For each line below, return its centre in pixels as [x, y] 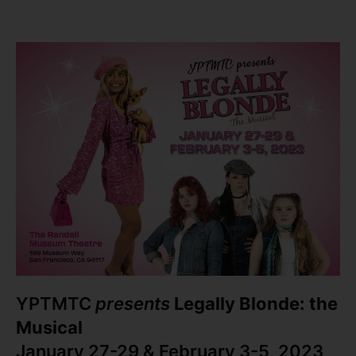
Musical [49, 328]
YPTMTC [56, 304]
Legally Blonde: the [256, 304]
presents [133, 304]
